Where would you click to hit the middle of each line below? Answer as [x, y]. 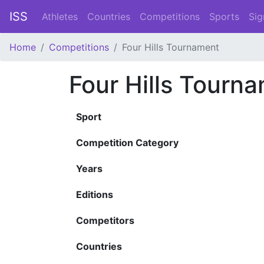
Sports [224, 16]
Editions [95, 194]
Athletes [60, 16]
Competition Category [127, 143]
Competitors [105, 220]
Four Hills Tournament [171, 47]
